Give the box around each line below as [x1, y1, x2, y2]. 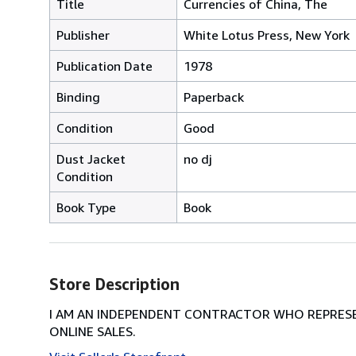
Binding [56, 88, 100, 105]
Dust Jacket [56, 150, 126, 167]
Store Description [49, 274, 180, 293]
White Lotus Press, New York [184, 26, 350, 43]
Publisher [56, 26, 110, 43]
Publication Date [56, 57, 153, 74]
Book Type [56, 199, 116, 215]
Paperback [184, 88, 244, 105]
